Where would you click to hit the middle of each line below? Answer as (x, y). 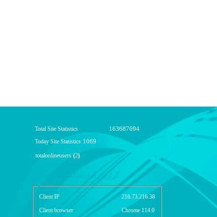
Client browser (56, 210)
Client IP (49, 197)
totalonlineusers (53, 155)
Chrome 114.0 (138, 210)
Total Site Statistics (56, 129)
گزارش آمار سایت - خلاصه (79, 175)
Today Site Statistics (58, 141)
